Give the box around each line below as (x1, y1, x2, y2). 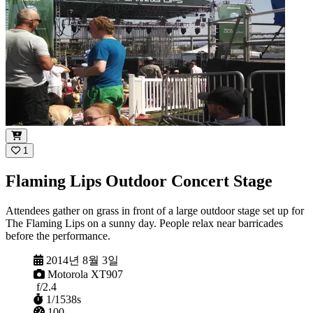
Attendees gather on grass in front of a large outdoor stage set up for (6, 205, 304, 217)
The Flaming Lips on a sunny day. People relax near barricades (6, 217, 283, 230)
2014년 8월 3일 (46, 254, 119, 267)
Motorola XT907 (48, 268, 123, 281)
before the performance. (6, 230, 110, 242)
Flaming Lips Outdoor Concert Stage (6, 172, 272, 191)
